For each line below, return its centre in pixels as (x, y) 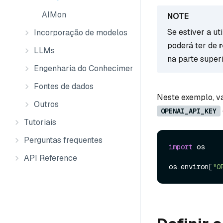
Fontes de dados (64, 86)
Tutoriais (40, 122)
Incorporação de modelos (81, 33)
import (181, 147)
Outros (46, 104)
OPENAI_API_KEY (189, 111)
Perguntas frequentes (63, 140)
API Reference (51, 158)
